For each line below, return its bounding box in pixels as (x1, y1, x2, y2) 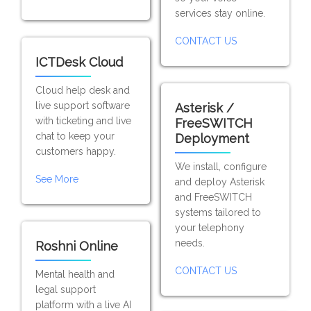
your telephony (174, 222, 244, 233)
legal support (35, 284, 96, 295)
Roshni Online (35, 239, 119, 253)
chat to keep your (35, 131, 115, 142)
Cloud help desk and (35, 85, 131, 96)
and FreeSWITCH (174, 192, 252, 203)
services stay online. (174, 8, 265, 19)
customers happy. (35, 146, 117, 157)
